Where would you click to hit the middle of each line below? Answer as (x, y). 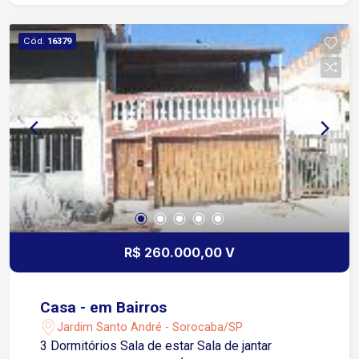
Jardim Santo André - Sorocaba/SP (150, 327)
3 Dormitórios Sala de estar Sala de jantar (81, 346)
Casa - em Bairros (104, 308)
